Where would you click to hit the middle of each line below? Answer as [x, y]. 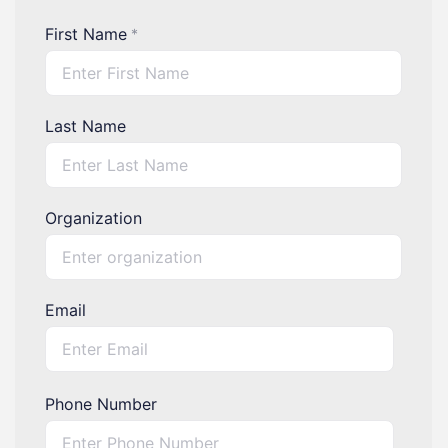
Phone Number [100, 404]
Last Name [85, 126]
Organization [93, 218]
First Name [85, 34]
